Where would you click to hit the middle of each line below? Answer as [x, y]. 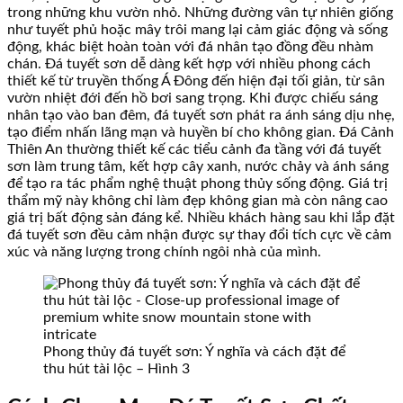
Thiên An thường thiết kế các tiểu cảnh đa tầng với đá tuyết [194, 149]
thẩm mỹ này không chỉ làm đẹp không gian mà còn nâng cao [197, 200]
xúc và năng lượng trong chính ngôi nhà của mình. [164, 251]
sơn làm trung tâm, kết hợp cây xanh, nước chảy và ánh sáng [198, 166]
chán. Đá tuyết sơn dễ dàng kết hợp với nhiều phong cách [189, 63]
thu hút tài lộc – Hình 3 [116, 368]
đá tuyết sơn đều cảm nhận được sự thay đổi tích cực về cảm [199, 234]
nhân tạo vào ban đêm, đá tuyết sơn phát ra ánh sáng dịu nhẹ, [201, 115]
